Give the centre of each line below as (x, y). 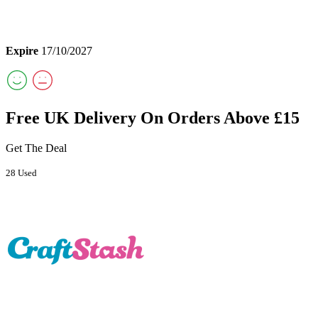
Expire (22, 51)
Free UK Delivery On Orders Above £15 (153, 118)
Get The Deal (36, 148)
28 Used (21, 173)
